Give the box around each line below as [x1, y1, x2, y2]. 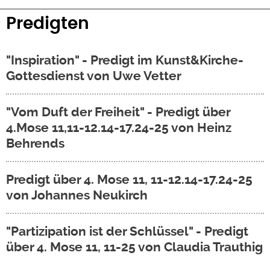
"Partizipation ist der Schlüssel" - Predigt [6, 224, 248, 239]
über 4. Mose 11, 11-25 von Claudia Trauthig [6, 239, 263, 255]
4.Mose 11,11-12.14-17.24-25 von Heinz [6, 120, 231, 136]
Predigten [6, 16, 89, 33]
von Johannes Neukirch [6, 187, 148, 203]
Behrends [6, 136, 64, 151]
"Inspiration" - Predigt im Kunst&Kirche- [6, 52, 243, 68]
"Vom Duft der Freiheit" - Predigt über [6, 104, 230, 120]
